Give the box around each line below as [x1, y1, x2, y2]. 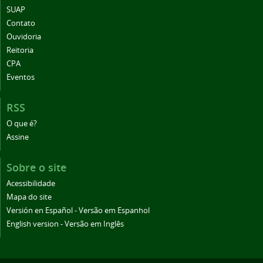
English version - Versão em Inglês [6, 219, 124, 230]
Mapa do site [6, 192, 52, 203]
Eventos [6, 72, 35, 83]
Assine [6, 132, 29, 143]
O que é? [6, 119, 37, 129]
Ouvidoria [6, 32, 41, 42]
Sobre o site [6, 160, 66, 175]
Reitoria [6, 45, 33, 56]
